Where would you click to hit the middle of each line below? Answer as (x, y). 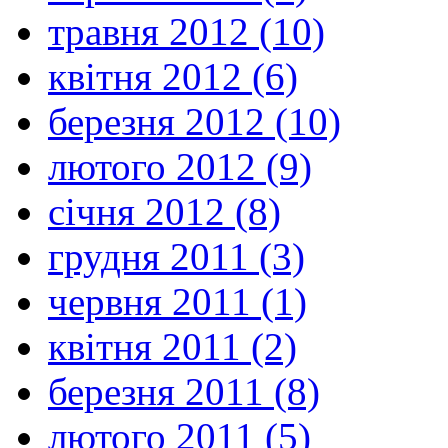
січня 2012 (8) (164, 212)
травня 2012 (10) (186, 32)
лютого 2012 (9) (180, 167)
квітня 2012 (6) (173, 77)
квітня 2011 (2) (172, 347)
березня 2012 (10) (194, 122)
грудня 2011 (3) (176, 257)
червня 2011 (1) (177, 302)
